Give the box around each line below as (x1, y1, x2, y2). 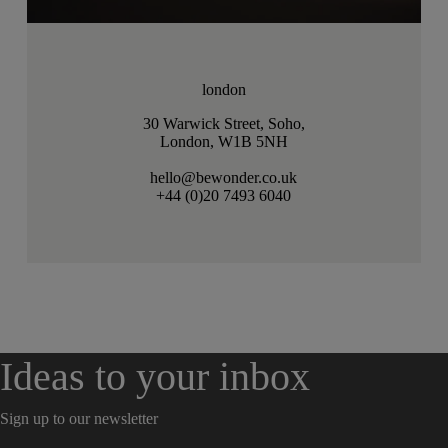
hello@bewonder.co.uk (150, 169, 298, 187)
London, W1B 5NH (159, 133, 288, 151)
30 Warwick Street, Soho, (142, 115, 305, 133)
